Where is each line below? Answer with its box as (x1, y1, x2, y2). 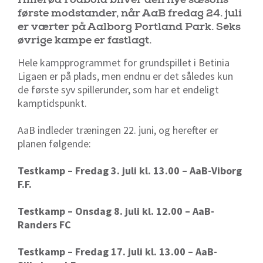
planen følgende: (18, 137, 91, 151)
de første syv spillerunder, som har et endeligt (18, 83, 219, 97)
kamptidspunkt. (18, 96, 87, 110)
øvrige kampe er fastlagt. (18, 33, 151, 48)
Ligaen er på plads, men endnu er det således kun (18, 69, 233, 83)
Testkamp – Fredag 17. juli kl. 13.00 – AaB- (18, 245, 217, 259)
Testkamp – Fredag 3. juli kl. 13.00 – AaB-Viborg (18, 164, 242, 178)
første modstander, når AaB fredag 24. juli (18, 6, 242, 21)
